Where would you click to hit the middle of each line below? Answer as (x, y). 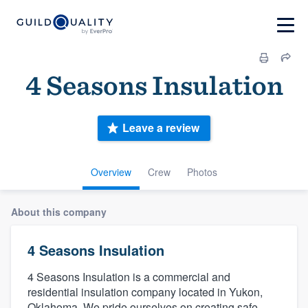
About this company (59, 211)
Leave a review (161, 128)
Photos (202, 172)
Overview (111, 172)
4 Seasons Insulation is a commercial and (129, 276)
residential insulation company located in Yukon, (145, 291)
